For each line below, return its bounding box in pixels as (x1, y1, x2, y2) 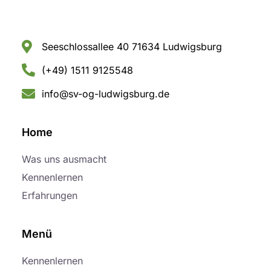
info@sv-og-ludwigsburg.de (41, 88, 169, 100)
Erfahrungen (22, 189, 77, 202)
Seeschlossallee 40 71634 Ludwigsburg (41, 41, 222, 53)
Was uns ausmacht (22, 153, 106, 166)
